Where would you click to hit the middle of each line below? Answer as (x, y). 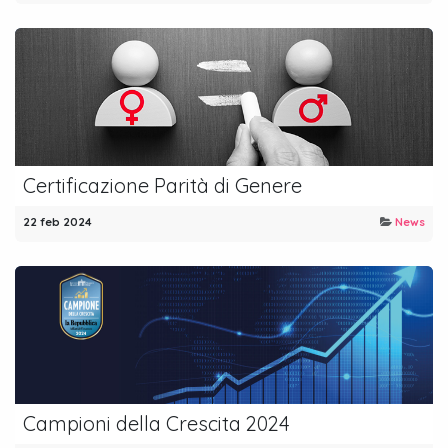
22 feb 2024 (57, 221)
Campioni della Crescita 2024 (156, 423)
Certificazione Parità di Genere (162, 185)
